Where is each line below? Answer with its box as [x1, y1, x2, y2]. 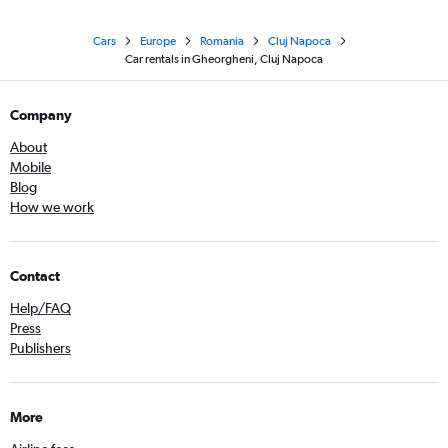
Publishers [10, 340, 71, 356]
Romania [200, 34, 244, 48]
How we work [10, 199, 94, 215]
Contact [10, 268, 60, 284]
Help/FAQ [10, 300, 71, 316]
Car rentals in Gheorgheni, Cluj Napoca [125, 52, 323, 66]
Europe [140, 34, 176, 48]
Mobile [10, 159, 51, 175]
